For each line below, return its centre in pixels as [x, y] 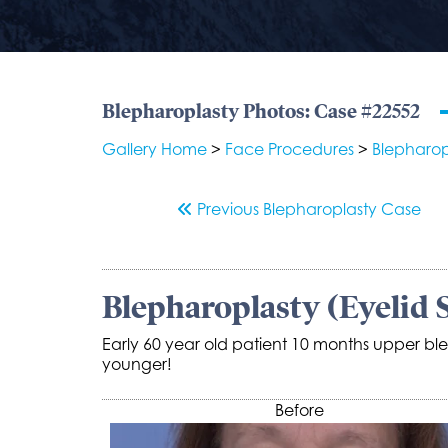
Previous [228, 209]
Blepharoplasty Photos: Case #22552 [261, 111]
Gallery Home [154, 149]
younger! [137, 364]
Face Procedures [289, 149]
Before [299, 410]
